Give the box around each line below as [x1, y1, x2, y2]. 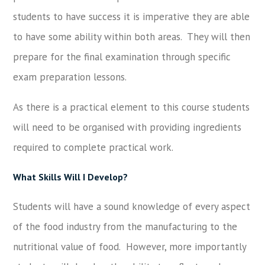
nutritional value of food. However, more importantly [13, 240, 247, 253]
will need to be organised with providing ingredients [13, 120, 242, 134]
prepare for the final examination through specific [13, 50, 231, 63]
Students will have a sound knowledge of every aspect [13, 199, 251, 213]
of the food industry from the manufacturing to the [13, 219, 238, 233]
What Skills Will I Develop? [13, 170, 128, 183]
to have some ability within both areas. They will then [13, 30, 251, 43]
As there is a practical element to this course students [13, 100, 250, 114]
